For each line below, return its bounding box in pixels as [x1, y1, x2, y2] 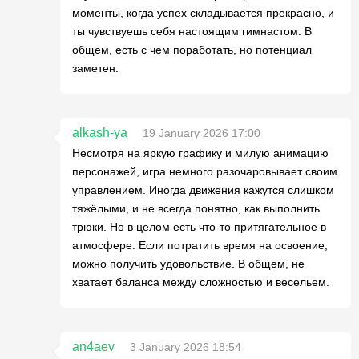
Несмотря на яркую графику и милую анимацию [72, 147, 329, 159]
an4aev [72, 340, 115, 353]
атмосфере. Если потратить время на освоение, [72, 239, 328, 252]
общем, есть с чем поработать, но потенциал [72, 43, 312, 56]
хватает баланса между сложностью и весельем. [72, 276, 329, 288]
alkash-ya [72, 126, 127, 139]
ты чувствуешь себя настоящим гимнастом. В [72, 25, 312, 38]
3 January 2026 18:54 [130, 341, 241, 353]
